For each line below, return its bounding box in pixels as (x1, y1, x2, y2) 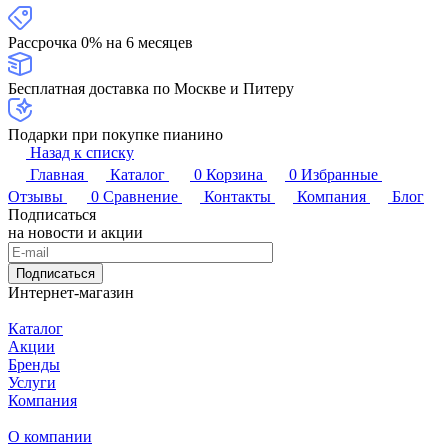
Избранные (301, 166, 378, 183)
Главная (30, 166, 84, 183)
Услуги (8, 374, 56, 391)
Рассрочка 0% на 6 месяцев (8, 34, 193, 51)
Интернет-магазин (8, 284, 134, 301)
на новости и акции (8, 224, 143, 241)
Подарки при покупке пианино (8, 126, 223, 143)
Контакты (204, 188, 271, 205)
